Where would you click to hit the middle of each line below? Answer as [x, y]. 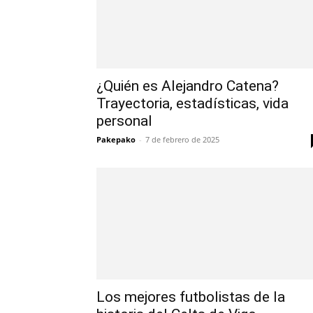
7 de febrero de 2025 [182, 139]
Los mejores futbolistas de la [191, 297]
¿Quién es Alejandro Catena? [188, 86]
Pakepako [116, 139]
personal [124, 121]
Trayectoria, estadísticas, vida [192, 103]
